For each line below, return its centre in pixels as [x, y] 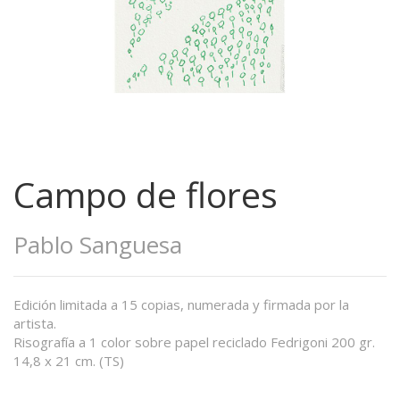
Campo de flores [146, 194]
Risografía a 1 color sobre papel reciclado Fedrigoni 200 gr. [194, 342]
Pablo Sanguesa [98, 245]
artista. [35, 323]
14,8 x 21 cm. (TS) [69, 361]
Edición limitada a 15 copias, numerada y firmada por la [181, 304]
